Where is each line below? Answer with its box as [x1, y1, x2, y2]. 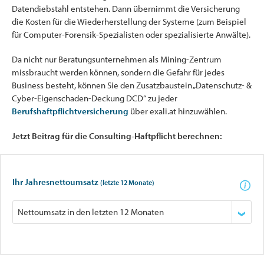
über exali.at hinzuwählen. [128, 105, 227, 117]
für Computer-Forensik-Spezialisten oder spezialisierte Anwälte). [12, 28, 250, 40]
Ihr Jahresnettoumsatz [12, 176, 100, 187]
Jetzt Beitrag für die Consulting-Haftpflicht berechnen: [12, 130, 222, 141]
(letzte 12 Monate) [100, 177, 154, 187]
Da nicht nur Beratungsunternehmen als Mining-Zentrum [12, 53, 222, 65]
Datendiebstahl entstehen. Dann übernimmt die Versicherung [12, 2, 240, 14]
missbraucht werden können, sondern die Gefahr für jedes [12, 66, 225, 78]
